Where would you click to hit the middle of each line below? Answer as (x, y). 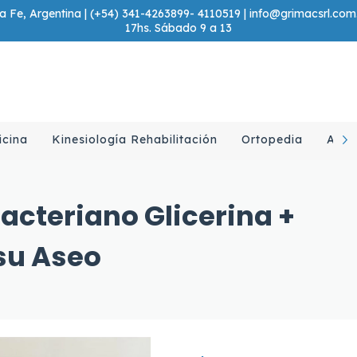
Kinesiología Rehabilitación (135, 140)
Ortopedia (272, 140)
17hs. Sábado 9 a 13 (178, 28)
